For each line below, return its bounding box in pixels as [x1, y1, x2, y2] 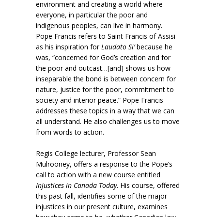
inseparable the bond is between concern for [36, 74, 176, 83]
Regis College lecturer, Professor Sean [36, 148, 156, 158]
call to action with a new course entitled [36, 170, 160, 179]
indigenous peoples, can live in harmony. [36, 20, 164, 30]
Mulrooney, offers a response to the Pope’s [36, 159, 172, 169]
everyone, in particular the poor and [36, 10, 148, 19]
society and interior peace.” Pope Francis [36, 95, 163, 105]
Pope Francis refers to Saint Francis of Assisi [36, 31, 175, 41]
